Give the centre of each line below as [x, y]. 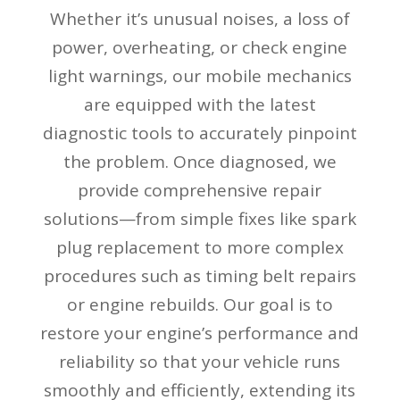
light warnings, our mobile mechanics [200, 75]
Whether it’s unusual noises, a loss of [200, 18]
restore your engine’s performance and [200, 333]
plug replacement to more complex [200, 247]
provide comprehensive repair [200, 190]
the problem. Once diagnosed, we [200, 161]
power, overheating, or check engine [200, 47]
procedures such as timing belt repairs [200, 275]
